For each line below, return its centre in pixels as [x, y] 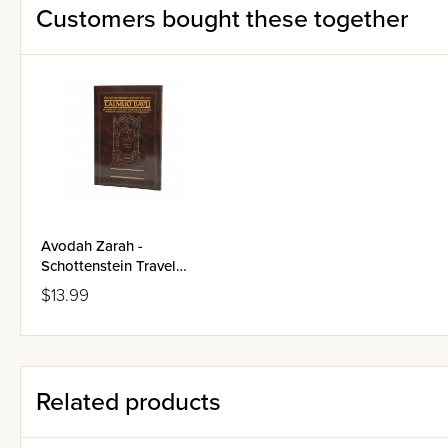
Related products [128, 402]
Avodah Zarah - [92, 246]
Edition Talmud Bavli [110, 286]
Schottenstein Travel [108, 266]
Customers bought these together [222, 19]
